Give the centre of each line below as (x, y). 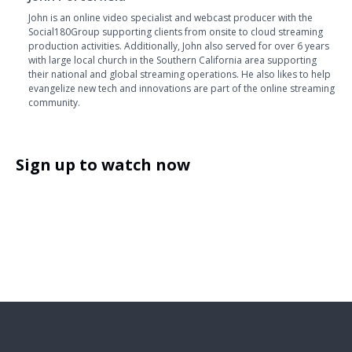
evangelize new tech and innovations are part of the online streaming (181, 88)
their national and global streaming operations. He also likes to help (180, 74)
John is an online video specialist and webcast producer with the (170, 17)
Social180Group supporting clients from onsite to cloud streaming (176, 31)
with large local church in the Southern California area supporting (172, 60)
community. (54, 102)
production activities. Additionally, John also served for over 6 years (179, 46)
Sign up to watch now (103, 164)
